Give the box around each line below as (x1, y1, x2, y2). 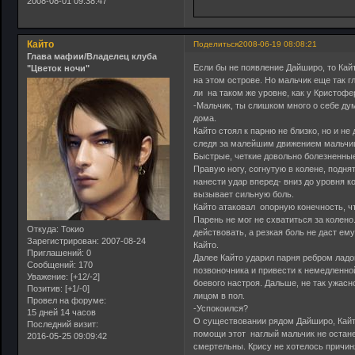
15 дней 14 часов (27, 307, 96, 318)
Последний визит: (27, 319, 98, 330)
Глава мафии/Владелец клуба (27, 52, 157, 62)
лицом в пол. (193, 290, 246, 300)
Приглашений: (27, 248, 84, 258)
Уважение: (27, 272, 68, 282)
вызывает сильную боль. (193, 189, 295, 199)
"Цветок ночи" (27, 63, 90, 74)
